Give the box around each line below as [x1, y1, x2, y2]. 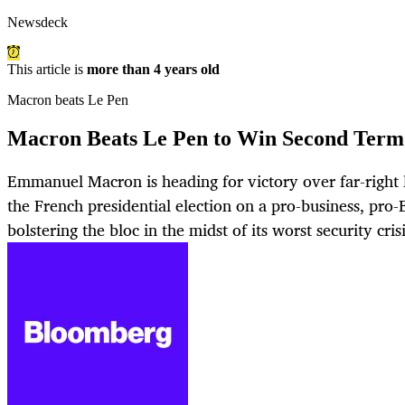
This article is [7, 61, 87, 78]
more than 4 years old [87, 61, 220, 78]
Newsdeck [7, 14, 68, 31]
